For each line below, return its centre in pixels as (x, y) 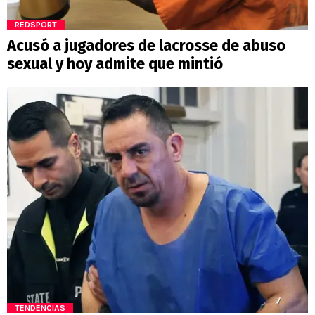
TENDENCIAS (40, 308)
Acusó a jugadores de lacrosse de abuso (146, 46)
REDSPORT (36, 25)
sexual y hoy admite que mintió (115, 64)
